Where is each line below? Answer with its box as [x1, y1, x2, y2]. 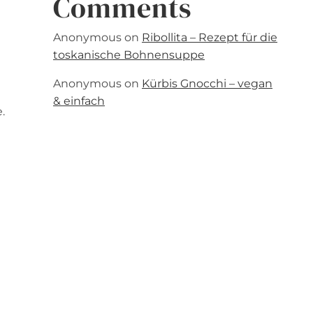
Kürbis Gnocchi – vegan [142, 76, 272, 90]
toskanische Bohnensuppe [53, 48, 205, 61]
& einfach [53, 94, 105, 108]
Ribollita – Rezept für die [142, 30, 277, 44]
